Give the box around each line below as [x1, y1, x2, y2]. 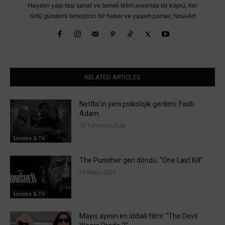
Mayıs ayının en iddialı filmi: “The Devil [79, 212, 198, 220]
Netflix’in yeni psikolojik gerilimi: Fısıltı [79, 100, 195, 108]
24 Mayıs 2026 [79, 168, 116, 176]
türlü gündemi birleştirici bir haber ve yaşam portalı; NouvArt [29, 12, 196, 20]
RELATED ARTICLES [84, 73, 141, 81]
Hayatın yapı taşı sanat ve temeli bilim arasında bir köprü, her [28, 2, 197, 10]
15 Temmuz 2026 [79, 122, 126, 130]
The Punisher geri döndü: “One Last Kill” [79, 156, 203, 164]
